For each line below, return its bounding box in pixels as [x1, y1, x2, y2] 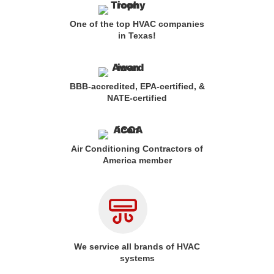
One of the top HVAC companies [70, 19, 204, 29]
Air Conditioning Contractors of [71, 144, 203, 154]
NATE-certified [107, 93, 167, 103]
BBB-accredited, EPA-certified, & [69, 81, 205, 92]
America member [102, 155, 172, 166]
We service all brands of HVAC [74, 242, 200, 252]
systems [119, 253, 155, 264]
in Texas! [118, 31, 156, 41]
